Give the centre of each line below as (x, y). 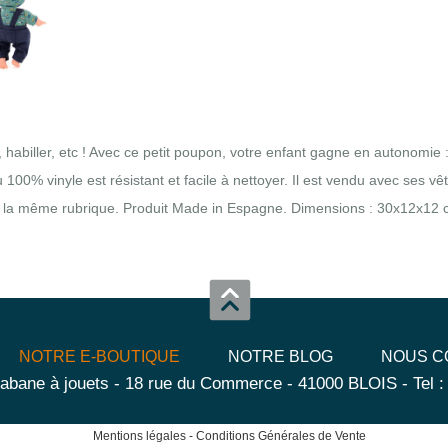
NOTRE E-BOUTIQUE (99, 356)
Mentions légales (139, 436)
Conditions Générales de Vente (280, 436)
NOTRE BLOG (280, 356)
